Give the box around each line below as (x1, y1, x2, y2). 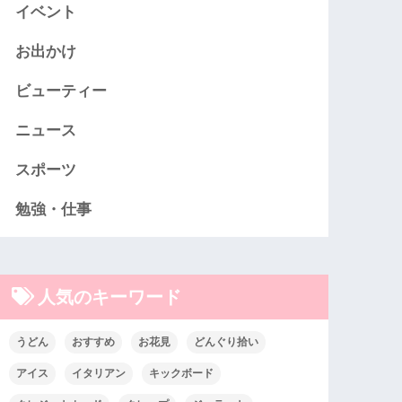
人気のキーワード (38, 284, 182, 308)
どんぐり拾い (194, 335, 259, 348)
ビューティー (15, 82, 108, 100)
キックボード (149, 366, 214, 380)
